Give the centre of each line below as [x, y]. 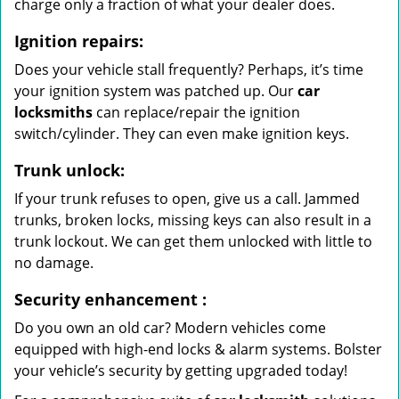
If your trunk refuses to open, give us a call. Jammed [187, 199]
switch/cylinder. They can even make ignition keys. [182, 134]
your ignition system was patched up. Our [156, 91]
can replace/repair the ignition [196, 112]
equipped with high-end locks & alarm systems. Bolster [198, 349]
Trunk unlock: [69, 170]
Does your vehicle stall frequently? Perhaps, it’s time [189, 69]
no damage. [54, 263]
